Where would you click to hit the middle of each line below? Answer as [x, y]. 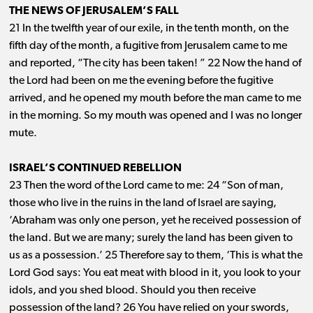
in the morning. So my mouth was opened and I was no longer [155, 116]
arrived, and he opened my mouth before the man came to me [155, 99]
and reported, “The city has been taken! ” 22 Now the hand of [155, 64]
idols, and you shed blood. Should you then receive [132, 291]
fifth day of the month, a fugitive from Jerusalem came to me [148, 46]
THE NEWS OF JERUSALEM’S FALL [94, 12]
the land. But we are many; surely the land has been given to [151, 239]
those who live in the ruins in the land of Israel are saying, [143, 204]
